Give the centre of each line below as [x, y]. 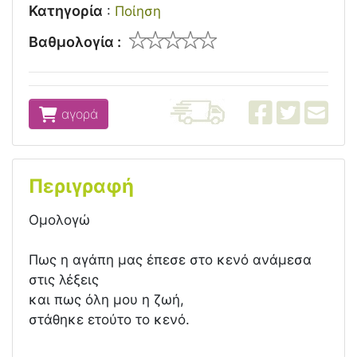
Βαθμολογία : [75, 42]
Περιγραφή [81, 186]
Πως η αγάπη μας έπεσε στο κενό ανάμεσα [170, 260]
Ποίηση [138, 11]
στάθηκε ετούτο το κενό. [109, 320]
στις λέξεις [64, 280]
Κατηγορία [66, 11]
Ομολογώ [59, 220]
